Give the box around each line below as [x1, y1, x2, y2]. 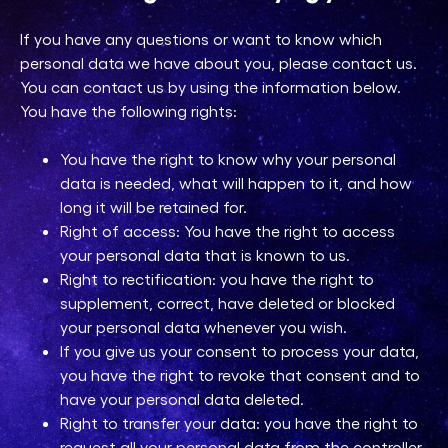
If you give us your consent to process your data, [60, 340, 419, 360]
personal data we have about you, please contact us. [20, 52, 417, 72]
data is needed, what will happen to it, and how [60, 172, 412, 192]
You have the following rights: [20, 100, 237, 120]
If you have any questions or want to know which [20, 28, 382, 48]
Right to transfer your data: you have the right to [60, 412, 418, 432]
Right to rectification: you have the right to [60, 268, 374, 288]
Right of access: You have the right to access [60, 220, 395, 240]
